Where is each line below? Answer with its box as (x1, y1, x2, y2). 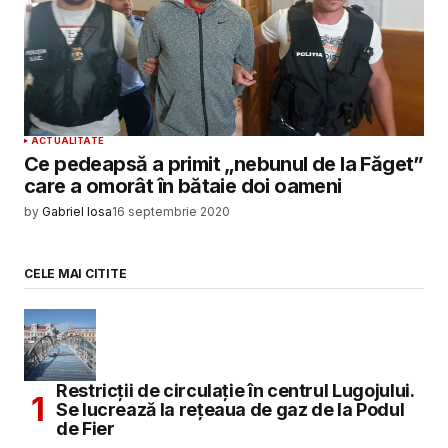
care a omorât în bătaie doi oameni (24, 174, 342, 199)
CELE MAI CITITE (24, 265, 127, 281)
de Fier (56, 417, 115, 439)
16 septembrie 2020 (112, 204, 230, 220)
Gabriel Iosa (42, 204, 112, 220)
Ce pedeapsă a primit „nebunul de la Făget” (24, 152, 424, 177)
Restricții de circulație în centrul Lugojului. (56, 379, 415, 401)
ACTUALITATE (31, 135, 104, 147)
